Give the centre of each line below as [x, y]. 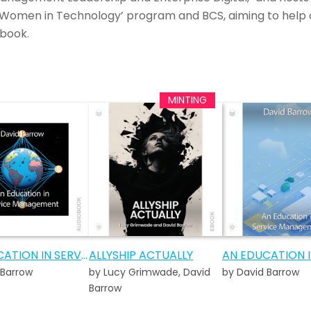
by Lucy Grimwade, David [150, 272]
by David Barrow [260, 272]
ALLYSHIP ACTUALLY [141, 255]
